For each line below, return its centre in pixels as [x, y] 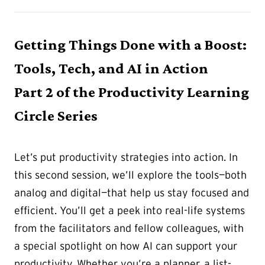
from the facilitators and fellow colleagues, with [129, 228]
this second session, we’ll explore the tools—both [130, 175]
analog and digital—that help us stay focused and [132, 193]
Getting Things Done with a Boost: [130, 44]
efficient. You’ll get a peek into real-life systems [130, 210]
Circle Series [56, 115]
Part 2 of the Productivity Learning [132, 92]
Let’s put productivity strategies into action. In [126, 157]
